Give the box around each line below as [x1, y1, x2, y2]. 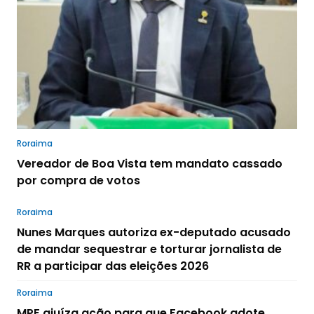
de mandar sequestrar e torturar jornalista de [17, 240, 282, 257]
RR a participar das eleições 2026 [17, 257, 209, 274]
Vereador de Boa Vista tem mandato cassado [17, 155, 282, 172]
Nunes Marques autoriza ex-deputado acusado [17, 224, 291, 240]
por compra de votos [17, 172, 140, 189]
